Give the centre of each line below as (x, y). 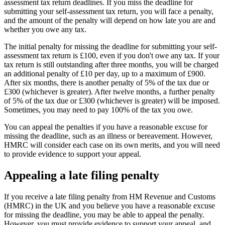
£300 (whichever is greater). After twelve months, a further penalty (109, 92)
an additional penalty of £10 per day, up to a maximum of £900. (105, 74)
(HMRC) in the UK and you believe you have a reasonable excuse (109, 206)
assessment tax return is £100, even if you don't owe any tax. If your (112, 56)
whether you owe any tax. (45, 30)
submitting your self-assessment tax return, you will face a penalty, (109, 12)
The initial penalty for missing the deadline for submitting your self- (110, 47)
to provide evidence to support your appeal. (73, 154)
